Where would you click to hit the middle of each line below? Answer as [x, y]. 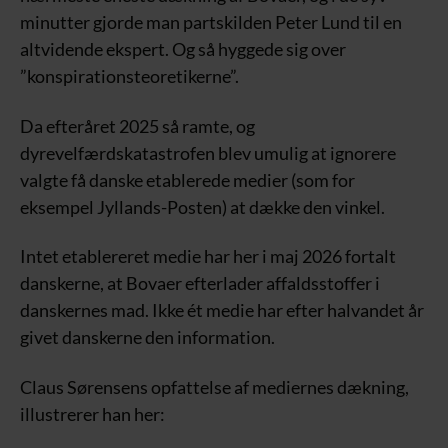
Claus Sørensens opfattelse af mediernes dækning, [214, 386]
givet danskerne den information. [147, 337]
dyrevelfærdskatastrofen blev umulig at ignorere [208, 152]
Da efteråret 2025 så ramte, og [137, 125]
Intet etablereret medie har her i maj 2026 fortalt [208, 256]
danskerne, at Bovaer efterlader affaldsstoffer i [200, 283]
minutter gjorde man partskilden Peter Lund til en [211, 22]
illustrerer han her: [92, 413]
